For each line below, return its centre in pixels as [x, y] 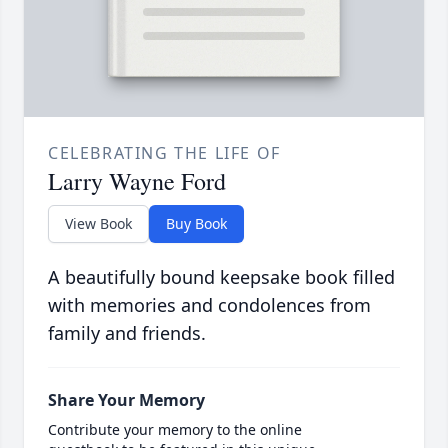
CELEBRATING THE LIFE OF [164, 153]
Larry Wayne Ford [137, 181]
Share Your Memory [126, 400]
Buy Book [196, 224]
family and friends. [127, 333]
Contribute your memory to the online [175, 430]
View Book [98, 224]
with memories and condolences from [209, 305]
